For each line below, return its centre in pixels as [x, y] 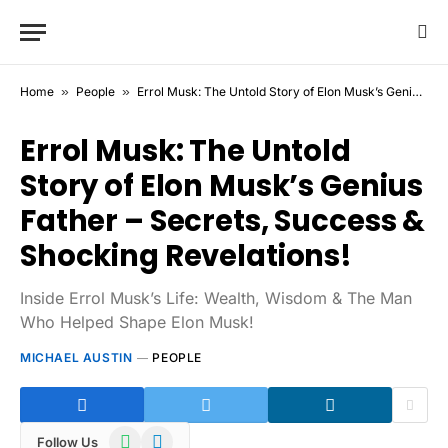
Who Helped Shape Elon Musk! [137, 322]
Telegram [170, 435]
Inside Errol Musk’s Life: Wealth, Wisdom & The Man [216, 298]
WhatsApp [143, 435]
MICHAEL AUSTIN [76, 357]
